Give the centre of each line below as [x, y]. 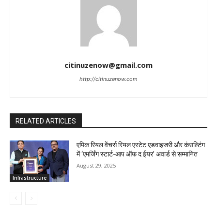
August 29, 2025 [96, 166]
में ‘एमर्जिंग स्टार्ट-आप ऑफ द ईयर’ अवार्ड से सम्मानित [137, 154]
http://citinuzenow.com [108, 79]
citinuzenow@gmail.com [108, 65]
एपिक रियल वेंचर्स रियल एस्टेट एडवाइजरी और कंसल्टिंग [141, 145]
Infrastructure [30, 178]
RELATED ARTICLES [46, 121]
